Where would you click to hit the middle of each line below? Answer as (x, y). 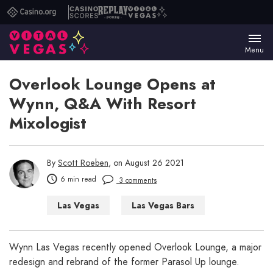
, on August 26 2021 (146, 163)
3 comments (136, 181)
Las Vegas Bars (163, 206)
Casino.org (44, 16)
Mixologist (48, 123)
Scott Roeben (83, 163)
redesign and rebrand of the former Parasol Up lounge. (124, 262)
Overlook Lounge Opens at (112, 84)
